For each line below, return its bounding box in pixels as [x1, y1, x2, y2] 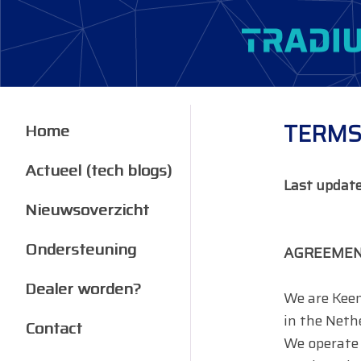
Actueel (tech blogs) [25, 157, 172, 183]
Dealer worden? [25, 276, 141, 301]
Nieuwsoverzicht [25, 197, 149, 222]
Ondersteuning [25, 236, 136, 262]
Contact [25, 315, 82, 341]
